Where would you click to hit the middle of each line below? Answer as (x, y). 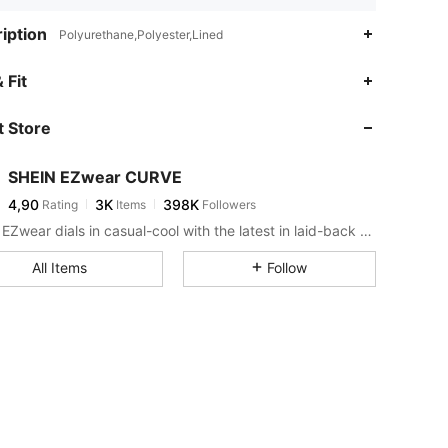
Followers (227, 204)
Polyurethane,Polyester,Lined (141, 34)
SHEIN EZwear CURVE (95, 176)
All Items (59, 267)
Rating (58, 204)
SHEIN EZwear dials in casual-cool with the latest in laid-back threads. (366, 230)
